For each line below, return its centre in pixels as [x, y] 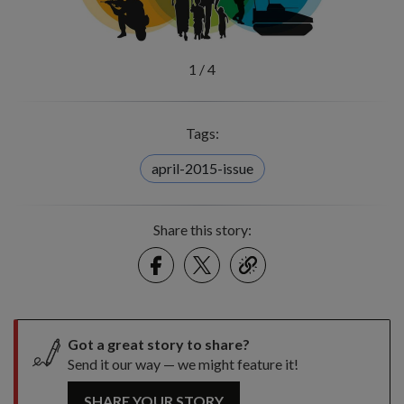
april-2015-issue [202, 168]
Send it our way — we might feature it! [183, 364]
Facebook [188, 254]
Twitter [227, 254]
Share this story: [202, 230]
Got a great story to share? [159, 344]
